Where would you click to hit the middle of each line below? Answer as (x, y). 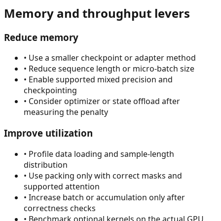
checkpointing (50, 91)
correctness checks (60, 208)
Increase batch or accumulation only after (107, 197)
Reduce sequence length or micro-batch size (111, 69)
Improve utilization (48, 133)
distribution (46, 165)
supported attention (62, 186)
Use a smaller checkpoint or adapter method (112, 58)
